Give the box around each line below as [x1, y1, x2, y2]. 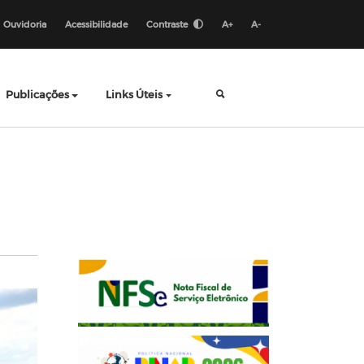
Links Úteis [105, 88, 162, 100]
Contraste [146, 19, 190, 29]
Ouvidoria [3, 19, 46, 29]
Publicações [5, 88, 69, 100]
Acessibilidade [65, 19, 128, 29]
